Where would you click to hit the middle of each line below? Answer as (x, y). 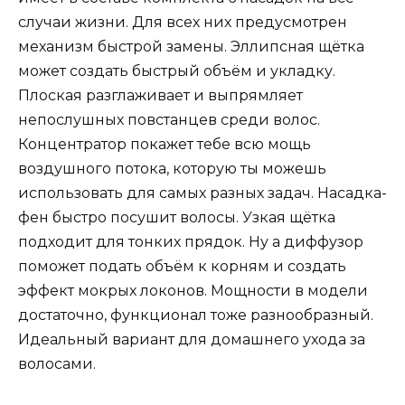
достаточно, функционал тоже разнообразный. (196, 315)
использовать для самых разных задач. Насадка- (202, 193)
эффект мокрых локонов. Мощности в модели (193, 290)
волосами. (59, 363)
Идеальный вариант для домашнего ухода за (192, 339)
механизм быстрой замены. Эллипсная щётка (191, 46)
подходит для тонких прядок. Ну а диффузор (191, 241)
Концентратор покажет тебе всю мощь (165, 144)
